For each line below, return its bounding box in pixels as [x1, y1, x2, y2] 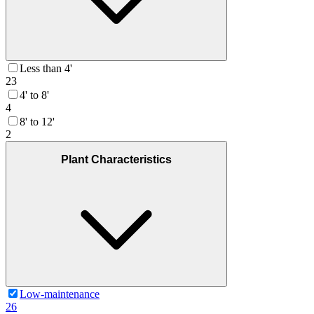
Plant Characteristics [61, 153, 172, 166]
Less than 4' [20, 62, 72, 74]
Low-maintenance [20, 287, 100, 300]
